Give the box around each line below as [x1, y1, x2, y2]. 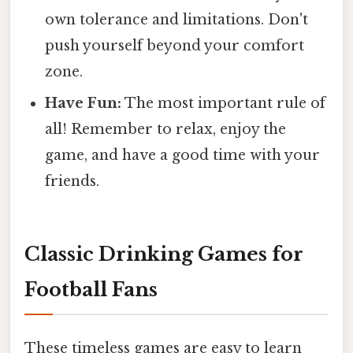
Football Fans [24, 277, 158, 301]
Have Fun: [45, 95, 122, 113]
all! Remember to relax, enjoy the [45, 121, 287, 139]
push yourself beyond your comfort [45, 37, 305, 55]
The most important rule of [121, 95, 326, 113]
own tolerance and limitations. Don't [45, 11, 309, 29]
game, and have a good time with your [45, 147, 321, 165]
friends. [45, 173, 100, 191]
